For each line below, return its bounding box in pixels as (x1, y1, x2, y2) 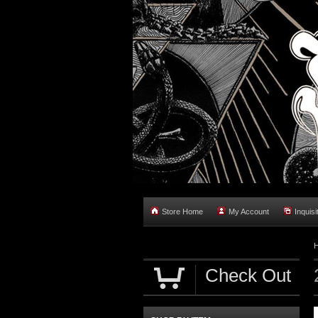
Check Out (205, 265, 291, 286)
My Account (229, 207, 269, 216)
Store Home (162, 207, 203, 216)
